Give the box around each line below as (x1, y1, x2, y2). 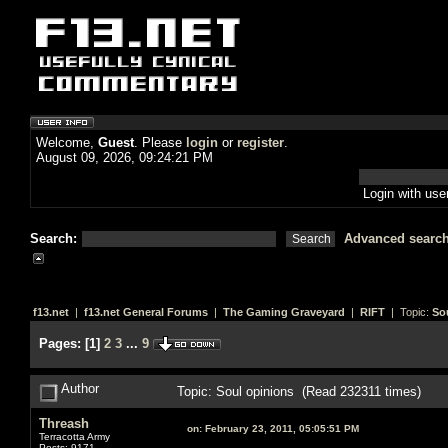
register (237, 135, 284, 150)
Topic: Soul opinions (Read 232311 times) (177, 383, 421, 399)
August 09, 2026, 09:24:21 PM (36, 150, 213, 165)
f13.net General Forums (84, 306, 208, 318)
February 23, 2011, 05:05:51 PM (202, 422, 359, 434)
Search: (30, 231, 81, 246)
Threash (39, 415, 89, 431)
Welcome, (36, 135, 98, 150)
